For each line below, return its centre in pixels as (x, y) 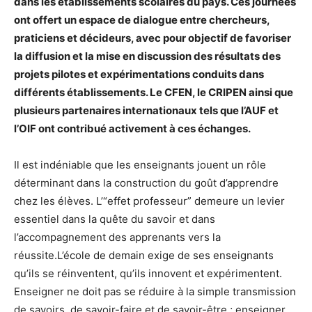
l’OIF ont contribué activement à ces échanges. (132, 128)
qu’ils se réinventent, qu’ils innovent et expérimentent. (148, 273)
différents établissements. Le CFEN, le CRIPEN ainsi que (154, 92)
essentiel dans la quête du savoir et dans (115, 219)
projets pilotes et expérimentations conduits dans (139, 74)
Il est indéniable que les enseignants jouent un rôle (140, 164)
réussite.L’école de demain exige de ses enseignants (144, 255)
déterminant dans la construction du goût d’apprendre (146, 182)
